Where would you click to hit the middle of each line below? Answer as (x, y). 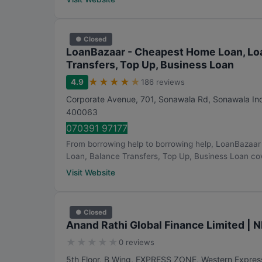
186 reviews (163, 82)
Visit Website (91, 173)
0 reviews (137, 242)
